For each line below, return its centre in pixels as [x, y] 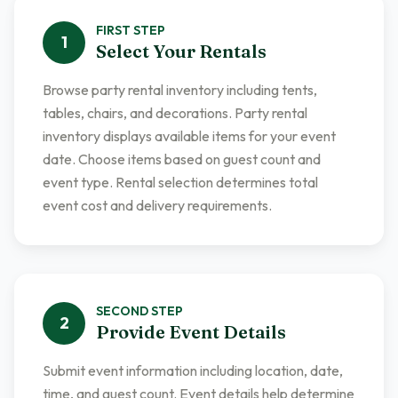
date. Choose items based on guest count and [182, 159]
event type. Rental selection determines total [180, 182]
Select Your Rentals [181, 51]
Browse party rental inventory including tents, [180, 90]
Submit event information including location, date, [193, 370]
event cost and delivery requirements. [157, 205]
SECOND [122, 311]
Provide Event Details [191, 332]
